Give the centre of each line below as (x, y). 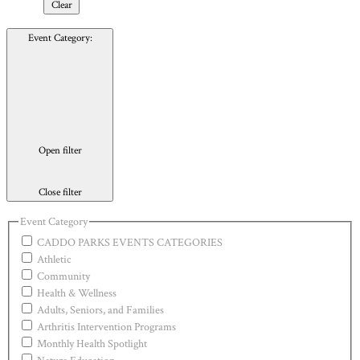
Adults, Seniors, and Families (100, 311)
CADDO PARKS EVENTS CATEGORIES (129, 243)
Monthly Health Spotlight (92, 344)
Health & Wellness (76, 294)
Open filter (60, 150)
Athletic (54, 260)
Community (63, 277)
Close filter (60, 192)
